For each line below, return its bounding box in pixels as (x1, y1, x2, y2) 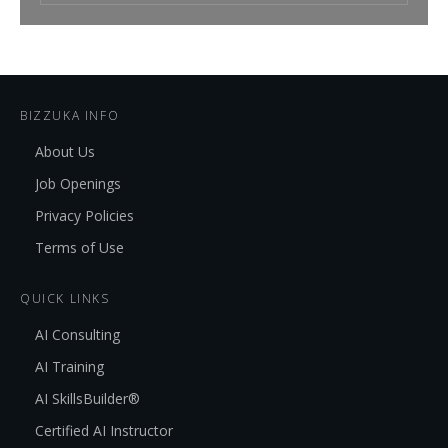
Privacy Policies (35, 206, 134, 226)
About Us (35, 142, 95, 162)
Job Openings (35, 174, 121, 194)
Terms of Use (35, 238, 124, 258)
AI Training (35, 357, 104, 377)
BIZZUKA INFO (20, 107, 120, 125)
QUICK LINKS (20, 290, 110, 308)
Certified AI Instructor (35, 421, 173, 441)
